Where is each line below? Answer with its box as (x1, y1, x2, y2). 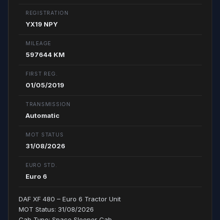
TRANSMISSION (26, 101, 71, 108)
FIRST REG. (26, 71, 58, 77)
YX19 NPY (26, 20, 58, 28)
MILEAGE (26, 40, 52, 47)
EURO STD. (26, 162, 57, 168)
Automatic (26, 111, 59, 119)
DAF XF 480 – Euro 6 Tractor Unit (19, 195, 121, 203)
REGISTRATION (26, 10, 69, 16)
